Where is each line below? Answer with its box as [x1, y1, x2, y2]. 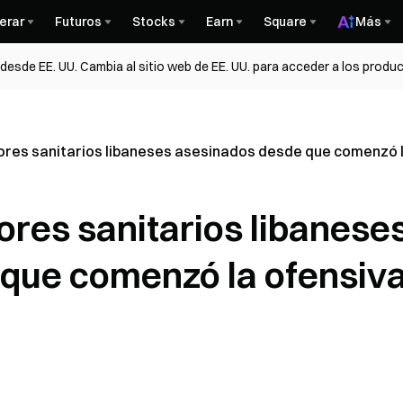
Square [264, 13, 307, 30]
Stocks [132, 13, 175, 30]
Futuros [55, 13, 102, 30]
